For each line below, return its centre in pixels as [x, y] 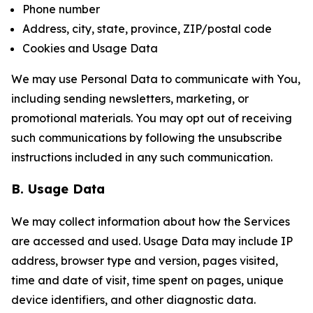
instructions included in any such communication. [142, 157]
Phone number [61, 9]
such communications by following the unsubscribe [147, 138]
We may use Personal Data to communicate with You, [156, 79]
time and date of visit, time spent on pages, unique [147, 280]
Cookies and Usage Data [90, 48]
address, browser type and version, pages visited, [145, 261]
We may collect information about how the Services [151, 221]
